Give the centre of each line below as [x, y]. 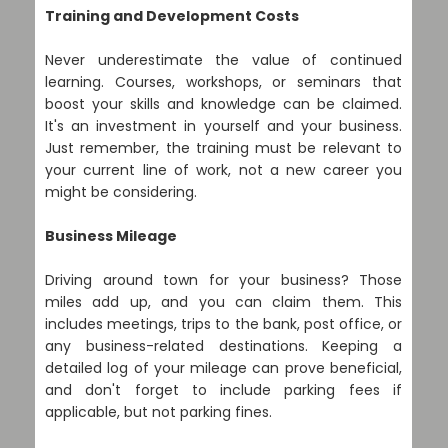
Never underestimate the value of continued [223, 60]
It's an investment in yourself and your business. [223, 126]
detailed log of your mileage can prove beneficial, [223, 368]
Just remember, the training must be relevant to [223, 148]
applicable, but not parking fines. [158, 412]
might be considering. [121, 192]
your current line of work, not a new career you [223, 170]
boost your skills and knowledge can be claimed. [223, 104]
